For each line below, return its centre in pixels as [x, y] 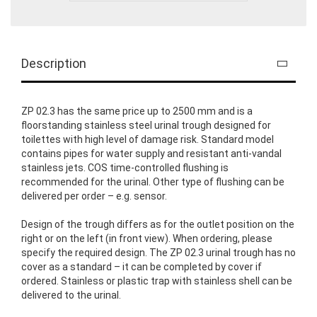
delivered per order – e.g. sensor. [94, 196]
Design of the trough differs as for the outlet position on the [158, 225]
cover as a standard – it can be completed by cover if [142, 267]
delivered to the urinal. [71, 295]
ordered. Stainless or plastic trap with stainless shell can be [157, 281]
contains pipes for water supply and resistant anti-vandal [151, 154]
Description [54, 64]
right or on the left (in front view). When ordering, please [147, 239]
